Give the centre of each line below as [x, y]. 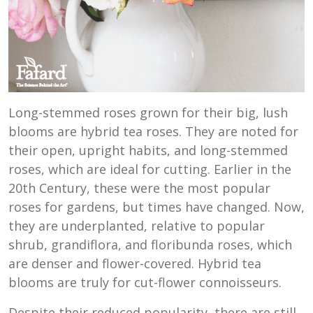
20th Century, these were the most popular [139, 188]
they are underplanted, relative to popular [137, 226]
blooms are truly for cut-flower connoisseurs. [145, 283]
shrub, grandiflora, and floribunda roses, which [150, 245]
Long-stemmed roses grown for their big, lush [148, 113]
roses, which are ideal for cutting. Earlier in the [150, 169]
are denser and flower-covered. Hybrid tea [135, 264]
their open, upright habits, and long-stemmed [148, 151]
